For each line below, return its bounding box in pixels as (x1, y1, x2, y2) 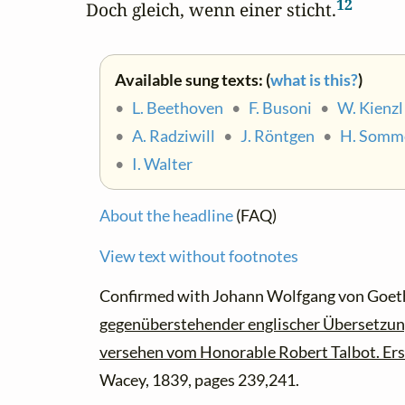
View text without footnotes (99, 246, 298, 266)
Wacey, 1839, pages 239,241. (99, 370, 299, 390)
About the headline (99, 206, 233, 226)
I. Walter (132, 155, 193, 174)
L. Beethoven (132, 99, 223, 118)
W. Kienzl (337, 99, 403, 118)
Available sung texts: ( (115, 71, 270, 90)
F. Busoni (249, 99, 312, 118)
